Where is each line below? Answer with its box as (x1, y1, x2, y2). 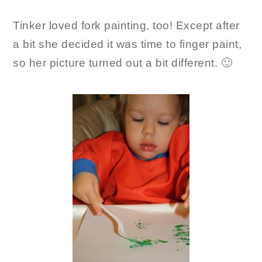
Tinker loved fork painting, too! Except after (13, 19, 240, 32)
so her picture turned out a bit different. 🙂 (13, 57, 233, 70)
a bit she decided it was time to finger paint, (13, 38, 242, 51)
